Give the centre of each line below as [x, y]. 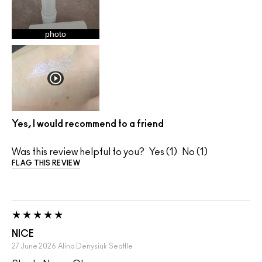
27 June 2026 [34, 247]
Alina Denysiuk [82, 247]
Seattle [121, 247]
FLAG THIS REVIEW [46, 163]
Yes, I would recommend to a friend [88, 124]
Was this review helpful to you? [78, 152]
